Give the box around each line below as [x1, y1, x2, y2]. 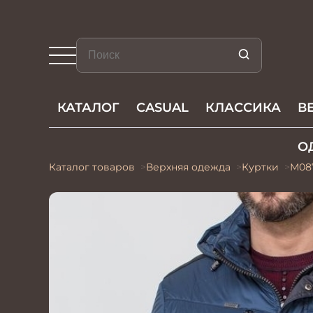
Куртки [242, 161, 279, 173]
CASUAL [136, 100, 189, 115]
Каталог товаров [49, 161, 135, 173]
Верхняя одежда [146, 161, 231, 173]
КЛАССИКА [205, 100, 281, 115]
